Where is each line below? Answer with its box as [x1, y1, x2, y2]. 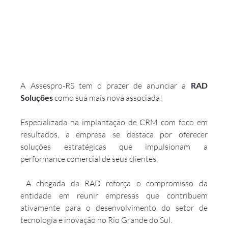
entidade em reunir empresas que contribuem [20, 190, 208, 201]
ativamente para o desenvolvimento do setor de [20, 203, 208, 213]
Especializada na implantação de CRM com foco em [20, 117, 208, 128]
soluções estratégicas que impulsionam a [20, 141, 208, 152]
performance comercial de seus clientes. [20, 154, 158, 164]
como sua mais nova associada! [53, 93, 163, 103]
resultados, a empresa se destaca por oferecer [20, 129, 208, 140]
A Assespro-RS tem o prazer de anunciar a [20, 80, 191, 91]
